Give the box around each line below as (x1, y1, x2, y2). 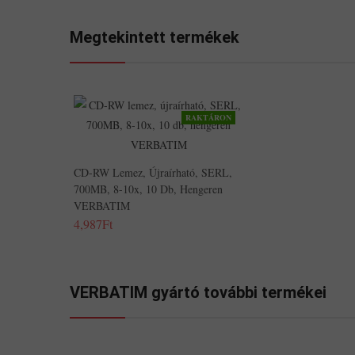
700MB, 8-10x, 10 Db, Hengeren (74, 181, 223, 197)
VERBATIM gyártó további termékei (70, 283, 326, 302)
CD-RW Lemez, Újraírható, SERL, (74, 165, 232, 180)
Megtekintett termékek (70, 28, 239, 47)
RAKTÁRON (185, 112, 231, 123)
